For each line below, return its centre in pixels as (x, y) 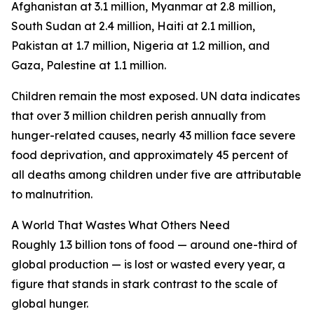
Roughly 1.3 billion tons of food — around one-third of (154, 245)
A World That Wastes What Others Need (121, 225)
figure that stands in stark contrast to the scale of (144, 284)
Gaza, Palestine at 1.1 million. (89, 65)
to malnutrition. (52, 194)
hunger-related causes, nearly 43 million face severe (153, 135)
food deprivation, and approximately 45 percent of (150, 155)
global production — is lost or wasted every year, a (148, 264)
